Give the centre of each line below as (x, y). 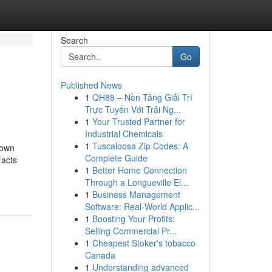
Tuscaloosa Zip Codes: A (140, 146)
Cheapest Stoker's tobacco (144, 243)
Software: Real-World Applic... (142, 206)
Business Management (136, 194)
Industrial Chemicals (124, 134)
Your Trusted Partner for (138, 121)
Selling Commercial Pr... (131, 231)
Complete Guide (116, 158)
